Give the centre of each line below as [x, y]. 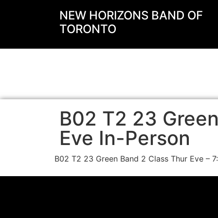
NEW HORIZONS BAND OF [131, 15]
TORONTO [88, 29]
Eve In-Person [125, 138]
